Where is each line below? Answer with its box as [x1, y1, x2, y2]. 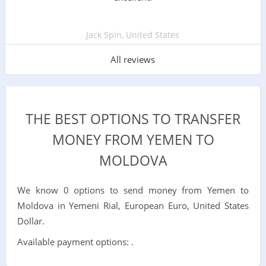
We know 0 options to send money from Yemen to [17, 183, 249, 196]
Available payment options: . [17, 235, 134, 248]
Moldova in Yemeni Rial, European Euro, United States [17, 199, 249, 211]
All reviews [110, 53, 156, 65]
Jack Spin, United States [86, 28, 180, 40]
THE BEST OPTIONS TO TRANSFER [26, 109, 240, 128]
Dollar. [17, 214, 45, 227]
